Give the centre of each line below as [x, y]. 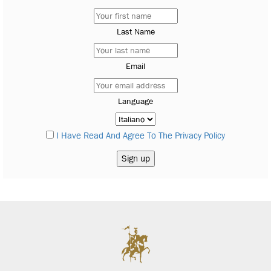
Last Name [135, 31]
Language [135, 101]
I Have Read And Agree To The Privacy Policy [141, 136]
